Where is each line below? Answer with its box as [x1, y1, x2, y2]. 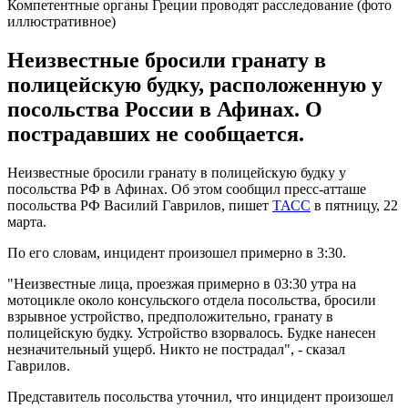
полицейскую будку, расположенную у [7, 72, 382, 97]
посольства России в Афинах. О [7, 97, 322, 121]
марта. [7, 213, 46, 229]
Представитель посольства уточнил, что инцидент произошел [7, 388, 393, 404]
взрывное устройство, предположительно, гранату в [7, 308, 333, 324]
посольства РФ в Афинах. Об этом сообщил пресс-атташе [7, 180, 366, 197]
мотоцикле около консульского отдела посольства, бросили [7, 291, 376, 308]
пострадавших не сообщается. [7, 121, 304, 146]
